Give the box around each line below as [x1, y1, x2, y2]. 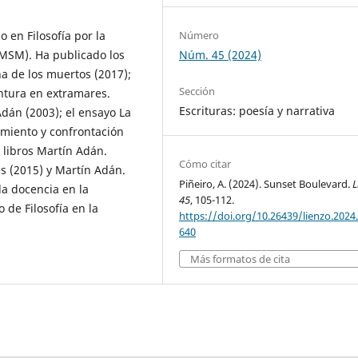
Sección [179, 84, 216, 99]
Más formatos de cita [190, 252, 291, 267]
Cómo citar [179, 157, 232, 172]
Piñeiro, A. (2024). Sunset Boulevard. [179, 177, 353, 192]
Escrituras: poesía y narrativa [179, 103, 336, 119]
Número [179, 28, 220, 43]
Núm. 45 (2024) [179, 47, 262, 63]
